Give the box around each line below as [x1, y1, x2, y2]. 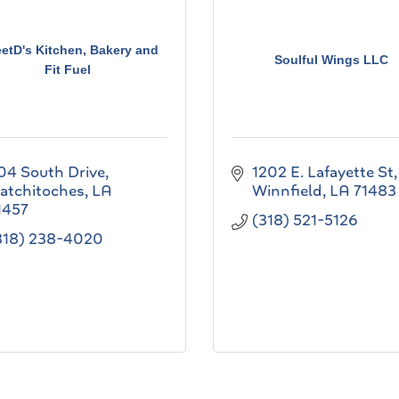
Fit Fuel [44, 61, 91, 77]
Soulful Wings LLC [274, 52, 389, 67]
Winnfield [251, 180, 322, 201]
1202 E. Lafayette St [251, 161, 394, 183]
